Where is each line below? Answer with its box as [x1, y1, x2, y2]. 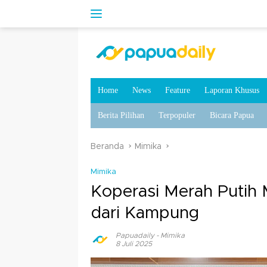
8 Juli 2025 [116, 240, 152, 247]
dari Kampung [91, 205, 199, 222]
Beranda [91, 142, 124, 151]
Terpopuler [159, 111, 195, 120]
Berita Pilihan [98, 111, 144, 120]
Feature [165, 86, 190, 95]
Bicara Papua [210, 111, 254, 120]
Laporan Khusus [204, 86, 259, 95]
